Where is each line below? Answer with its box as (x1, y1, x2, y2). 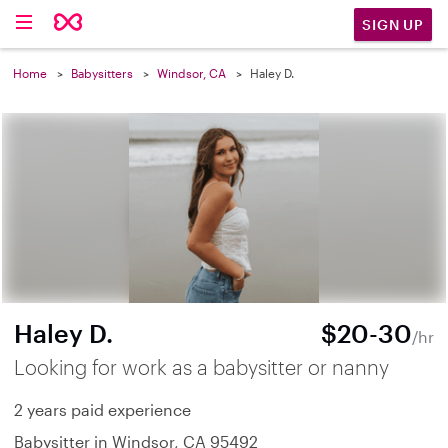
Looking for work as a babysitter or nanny (14, 355, 389, 379)
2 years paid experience (14, 400, 191, 419)
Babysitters (71, 66, 133, 80)
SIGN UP (362, 15, 424, 33)
